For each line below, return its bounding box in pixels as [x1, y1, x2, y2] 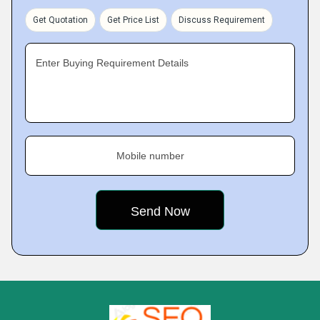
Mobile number [116, 150, 184, 161]
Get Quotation [33, 15, 88, 25]
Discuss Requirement [179, 15, 265, 25]
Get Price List [107, 15, 159, 25]
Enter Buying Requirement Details [36, 57, 189, 69]
